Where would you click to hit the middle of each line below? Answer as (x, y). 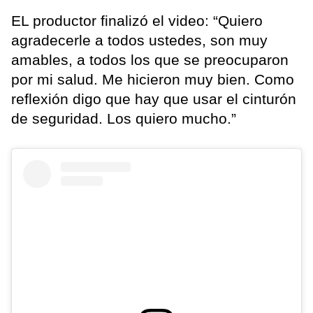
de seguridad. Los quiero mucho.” (124, 119)
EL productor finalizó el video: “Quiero (137, 21)
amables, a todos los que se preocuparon (150, 60)
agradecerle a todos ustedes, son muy (139, 41)
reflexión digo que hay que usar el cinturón (154, 99)
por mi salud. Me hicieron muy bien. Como (153, 80)
